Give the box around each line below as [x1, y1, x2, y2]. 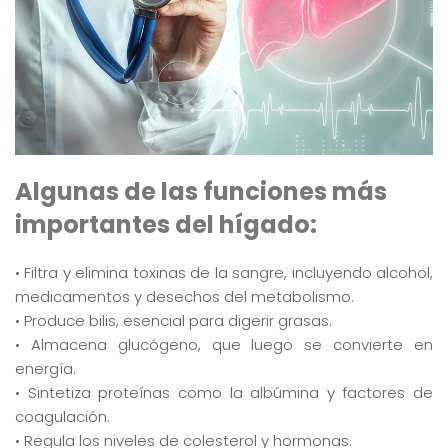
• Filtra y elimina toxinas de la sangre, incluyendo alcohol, [15, 261, 433, 283]
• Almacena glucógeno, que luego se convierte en [15, 333, 433, 355]
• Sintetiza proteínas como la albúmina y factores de [15, 381, 433, 403]
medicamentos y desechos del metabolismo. [15, 285, 354, 307]
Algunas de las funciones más [15, 174, 387, 208]
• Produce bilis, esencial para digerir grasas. [15, 309, 332, 331]
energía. [15, 357, 76, 379]
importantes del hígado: [15, 207, 317, 241]
